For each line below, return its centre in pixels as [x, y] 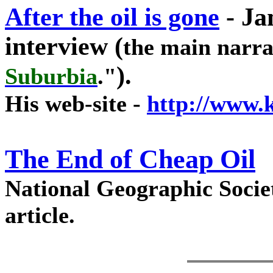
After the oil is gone [112, 17]
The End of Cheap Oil [130, 159]
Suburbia [51, 76]
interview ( [64, 46]
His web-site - [76, 104]
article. [40, 215]
